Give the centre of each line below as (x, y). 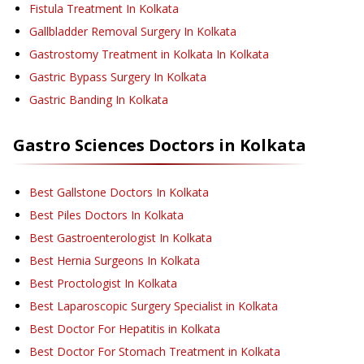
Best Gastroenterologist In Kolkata (121, 238)
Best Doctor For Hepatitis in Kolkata (125, 329)
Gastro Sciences (79, 145)
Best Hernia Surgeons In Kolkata (115, 261)
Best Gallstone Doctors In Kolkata (119, 193)
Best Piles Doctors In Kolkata (106, 215)
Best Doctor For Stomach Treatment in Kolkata (155, 352)
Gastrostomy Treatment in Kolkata (121, 54)
